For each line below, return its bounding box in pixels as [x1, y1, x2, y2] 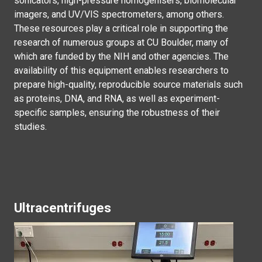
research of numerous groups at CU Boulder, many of [14, 37, 229, 48]
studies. [14, 121, 47, 132]
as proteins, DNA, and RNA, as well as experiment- [14, 93, 220, 104]
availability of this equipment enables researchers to [14, 65, 229, 76]
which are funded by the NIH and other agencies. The [14, 51, 229, 62]
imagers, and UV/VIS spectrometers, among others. [14, 9, 224, 20]
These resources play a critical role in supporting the [14, 23, 228, 34]
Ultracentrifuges [14, 200, 111, 215]
